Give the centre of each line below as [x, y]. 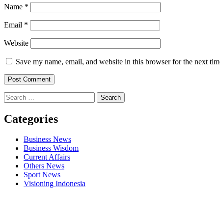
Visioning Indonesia [55, 184]
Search [14, 96]
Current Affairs [47, 157]
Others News [44, 166]
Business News [47, 139]
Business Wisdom [51, 148]
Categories [31, 119]
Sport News [42, 175]
